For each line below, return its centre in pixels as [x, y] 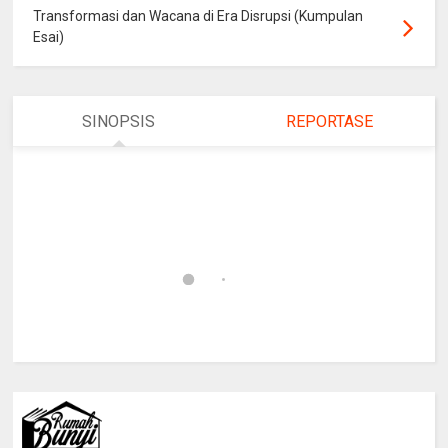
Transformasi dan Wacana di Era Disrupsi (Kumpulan [198, 15]
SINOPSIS [119, 122]
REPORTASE [329, 122]
